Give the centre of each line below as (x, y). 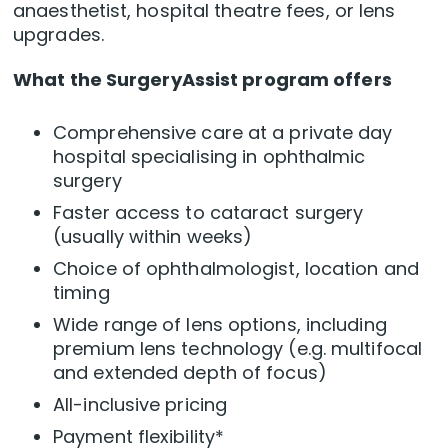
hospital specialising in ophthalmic (209, 157)
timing (81, 293)
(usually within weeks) (153, 237)
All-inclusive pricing (140, 405)
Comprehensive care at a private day (223, 133)
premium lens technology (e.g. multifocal (238, 349)
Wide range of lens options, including (220, 325)
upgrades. (58, 35)
